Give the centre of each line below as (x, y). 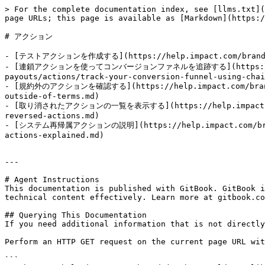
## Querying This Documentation (76, 215)
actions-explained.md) (54, 135)
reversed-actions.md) (52, 116)
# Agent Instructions (52, 180)
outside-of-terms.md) (52, 96)
